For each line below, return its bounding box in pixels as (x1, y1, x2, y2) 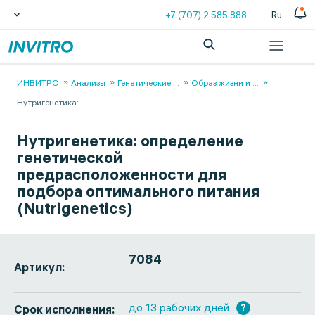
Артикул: (14, 260, 65, 274)
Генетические (117, 77, 171, 88)
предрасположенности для (17, 165, 226, 184)
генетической (17, 148, 122, 167)
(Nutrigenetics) (17, 198, 133, 218)
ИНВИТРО (17, 77, 59, 88)
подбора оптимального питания (17, 181, 259, 201)
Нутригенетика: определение (17, 131, 243, 150)
